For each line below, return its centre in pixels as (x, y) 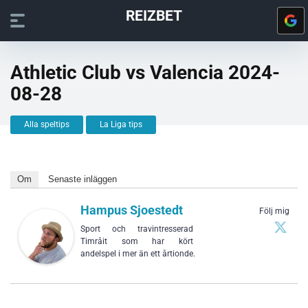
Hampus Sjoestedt (132, 210)
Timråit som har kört (137, 241)
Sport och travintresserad (137, 229)
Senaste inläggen (82, 179)
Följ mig (274, 211)
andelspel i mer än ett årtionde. (138, 254)
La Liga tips (121, 124)
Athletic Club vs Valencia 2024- (145, 73)
